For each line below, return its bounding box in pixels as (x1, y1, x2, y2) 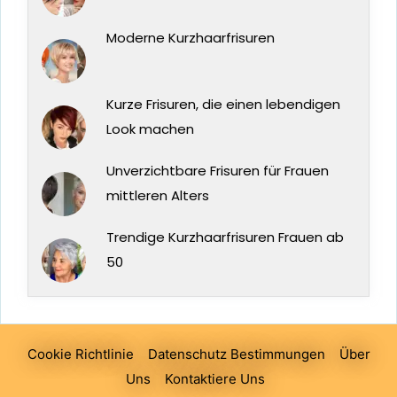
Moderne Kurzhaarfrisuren (105, 28, 275, 48)
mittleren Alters (105, 186, 209, 206)
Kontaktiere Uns (164, 370, 265, 388)
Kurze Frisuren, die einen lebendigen (105, 95, 340, 114)
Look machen (105, 120, 194, 139)
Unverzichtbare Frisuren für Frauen (105, 161, 329, 181)
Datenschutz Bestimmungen (147, 346, 325, 363)
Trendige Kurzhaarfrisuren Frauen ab (105, 228, 344, 247)
